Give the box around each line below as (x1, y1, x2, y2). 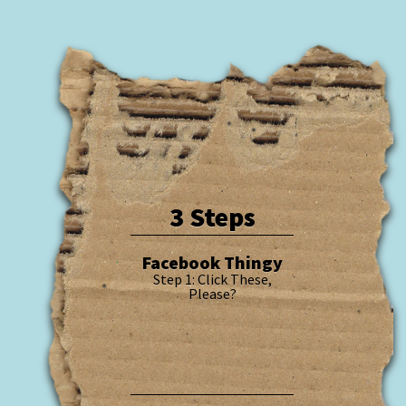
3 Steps (169, 199, 256, 234)
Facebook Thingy (141, 251, 283, 274)
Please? (188, 285, 237, 303)
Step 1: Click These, (152, 270, 272, 288)
